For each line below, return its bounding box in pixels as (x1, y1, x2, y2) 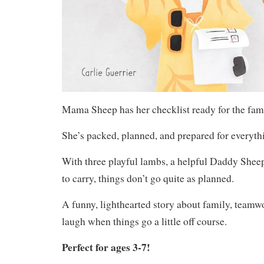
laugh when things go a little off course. (62, 214, 227, 229)
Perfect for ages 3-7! (62, 239, 150, 255)
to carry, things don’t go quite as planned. (62, 171, 234, 186)
